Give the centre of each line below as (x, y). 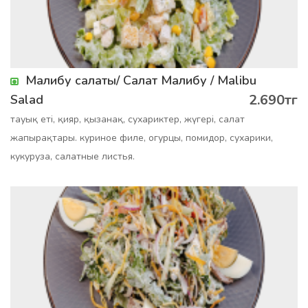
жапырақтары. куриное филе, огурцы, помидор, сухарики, (142, 138)
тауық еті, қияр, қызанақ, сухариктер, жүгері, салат (128, 119)
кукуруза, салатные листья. (73, 156)
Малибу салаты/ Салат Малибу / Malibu (141, 80)
